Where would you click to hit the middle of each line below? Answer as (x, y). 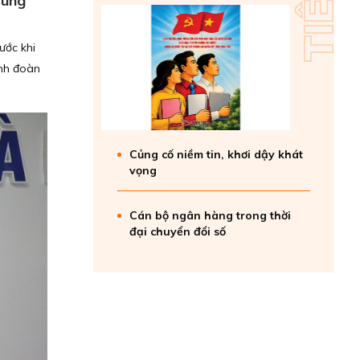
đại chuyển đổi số (178, 231)
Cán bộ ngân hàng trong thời (210, 215)
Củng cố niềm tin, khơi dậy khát (216, 154)
